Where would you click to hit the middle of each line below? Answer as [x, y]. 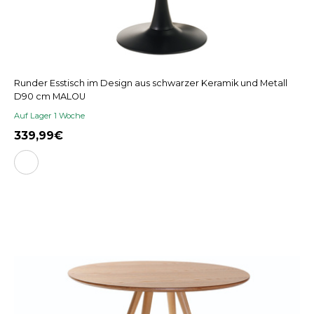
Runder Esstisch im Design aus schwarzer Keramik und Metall [151, 83]
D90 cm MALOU [50, 97]
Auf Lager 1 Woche [49, 116]
